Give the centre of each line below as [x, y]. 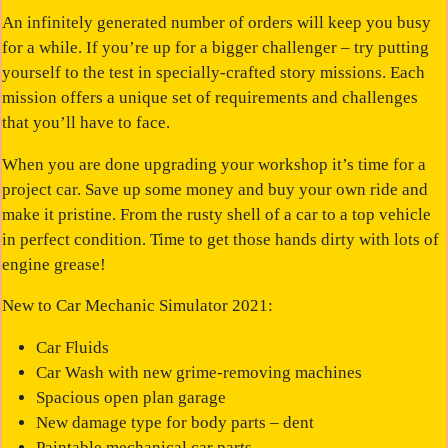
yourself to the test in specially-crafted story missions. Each [214, 72]
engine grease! [54, 264]
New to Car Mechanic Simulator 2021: [138, 306]
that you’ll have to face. [86, 122]
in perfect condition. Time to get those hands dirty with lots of [221, 239]
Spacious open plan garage [130, 398]
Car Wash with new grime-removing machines [198, 373]
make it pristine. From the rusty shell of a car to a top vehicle [217, 214]
